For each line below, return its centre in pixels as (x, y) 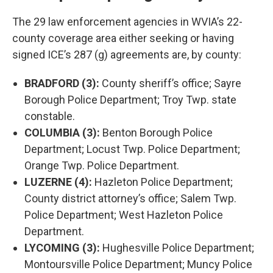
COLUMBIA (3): (62, 132)
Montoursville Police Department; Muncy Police (138, 264)
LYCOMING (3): (62, 247)
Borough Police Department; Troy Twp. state (130, 99)
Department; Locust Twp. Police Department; (132, 149)
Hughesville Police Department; (177, 247)
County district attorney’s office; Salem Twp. (130, 198)
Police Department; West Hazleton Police (124, 214)
